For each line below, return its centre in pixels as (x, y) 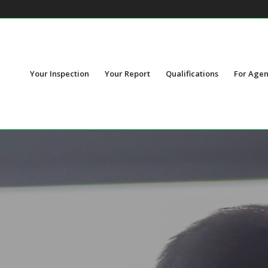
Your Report (128, 74)
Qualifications (192, 74)
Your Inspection (60, 74)
